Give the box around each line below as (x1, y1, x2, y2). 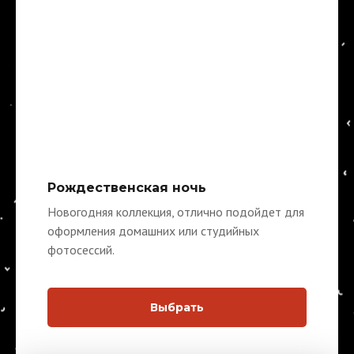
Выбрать (150, 299, 204, 314)
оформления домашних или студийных (47, 222, 259, 239)
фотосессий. (47, 241, 115, 258)
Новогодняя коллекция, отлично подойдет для (47, 203, 304, 220)
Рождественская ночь (47, 179, 206, 195)
